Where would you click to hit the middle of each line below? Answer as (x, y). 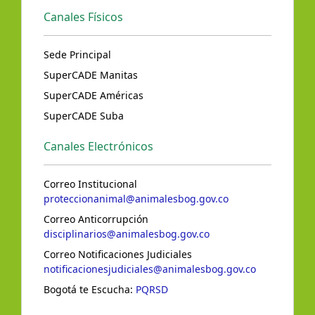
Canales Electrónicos (98, 147)
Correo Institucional (90, 184)
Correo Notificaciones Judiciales (118, 255)
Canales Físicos (83, 17)
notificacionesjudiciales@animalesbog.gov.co (150, 269)
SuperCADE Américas (94, 96)
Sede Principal (77, 55)
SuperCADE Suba (84, 116)
